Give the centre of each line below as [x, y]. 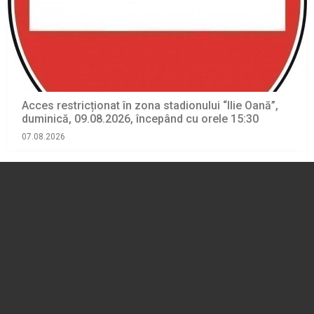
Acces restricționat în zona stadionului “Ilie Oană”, [150, 106]
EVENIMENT [48, 191]
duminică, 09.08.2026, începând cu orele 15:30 [140, 119]
